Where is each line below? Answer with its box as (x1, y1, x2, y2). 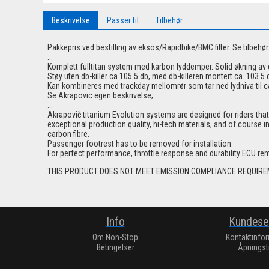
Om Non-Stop (92, 232, 138, 243)
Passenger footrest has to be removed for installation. (47, 139, 233, 149)
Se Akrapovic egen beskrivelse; (47, 91, 153, 101)
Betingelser (96, 243, 134, 253)
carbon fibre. (47, 129, 89, 139)
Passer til (107, 16, 139, 26)
